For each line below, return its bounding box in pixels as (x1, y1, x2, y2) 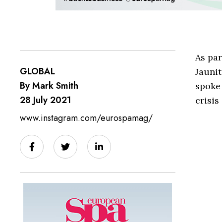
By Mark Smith (20, 79, 78, 92)
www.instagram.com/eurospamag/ (20, 111, 153, 124)
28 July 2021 (20, 94, 71, 107)
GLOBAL (20, 65, 55, 78)
